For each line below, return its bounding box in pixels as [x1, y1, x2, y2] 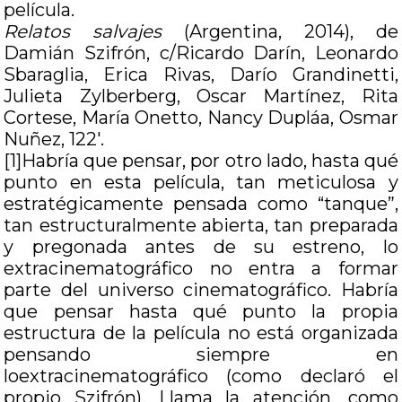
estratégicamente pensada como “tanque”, [4, 193, 398, 214]
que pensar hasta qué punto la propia [4, 301, 398, 322]
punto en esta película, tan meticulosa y [4, 171, 398, 193]
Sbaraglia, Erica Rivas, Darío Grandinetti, [4, 64, 398, 85]
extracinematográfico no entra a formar [4, 258, 398, 279]
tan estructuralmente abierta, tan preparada [4, 214, 398, 236]
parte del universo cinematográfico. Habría [4, 279, 398, 301]
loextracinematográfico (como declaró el [4, 365, 398, 387]
